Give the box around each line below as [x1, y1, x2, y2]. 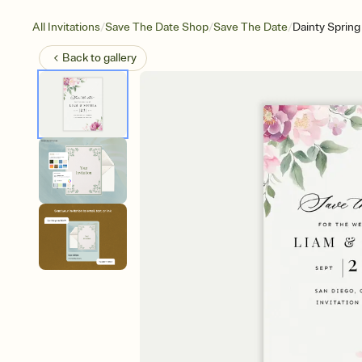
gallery [103, 51, 137, 65]
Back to [62, 51, 103, 65]
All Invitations [32, 20, 100, 34]
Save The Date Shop [105, 20, 208, 34]
